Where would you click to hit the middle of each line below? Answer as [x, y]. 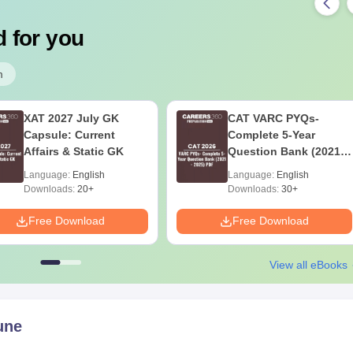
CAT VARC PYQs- [273, 118]
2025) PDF [255, 167]
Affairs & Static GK [74, 151]
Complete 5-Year [271, 134]
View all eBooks [310, 264]
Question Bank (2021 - [288, 151]
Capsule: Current [69, 134]
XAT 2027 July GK [71, 118]
